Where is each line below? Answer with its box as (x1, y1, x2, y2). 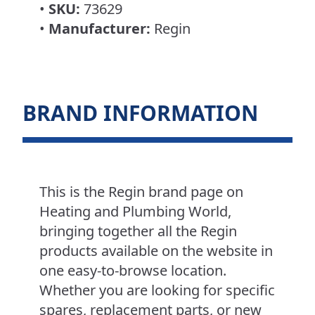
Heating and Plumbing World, (39, 202, 231, 221)
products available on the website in (39, 241, 273, 261)
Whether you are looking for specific (39, 281, 275, 300)
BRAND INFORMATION (22, 98, 258, 128)
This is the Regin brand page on (39, 182, 243, 202)
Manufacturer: (49, 19, 150, 39)
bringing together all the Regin (39, 221, 237, 241)
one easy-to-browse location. (39, 261, 226, 281)
